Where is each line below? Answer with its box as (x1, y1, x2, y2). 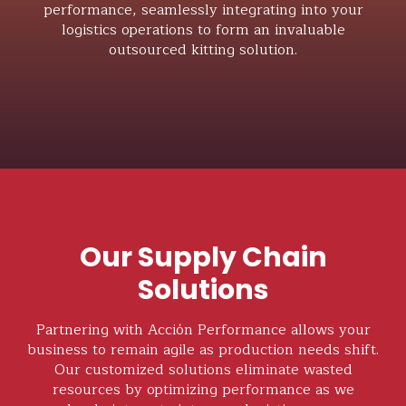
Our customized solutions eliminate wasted (53, 358, 353, 382)
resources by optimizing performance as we (52, 378, 354, 401)
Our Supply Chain (79, 238, 327, 276)
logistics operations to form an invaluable (61, 18, 345, 42)
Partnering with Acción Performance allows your (35, 318, 371, 342)
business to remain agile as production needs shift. (27, 338, 379, 362)
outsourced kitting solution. (109, 38, 297, 62)
